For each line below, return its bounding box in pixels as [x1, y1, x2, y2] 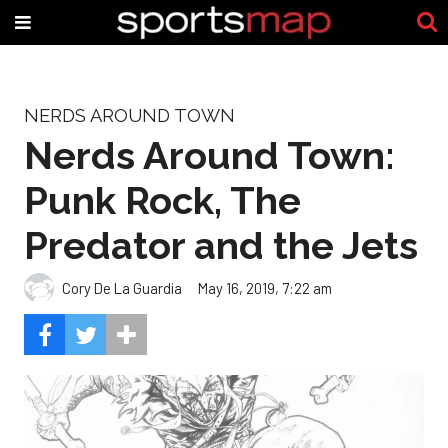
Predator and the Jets [24, 222, 418, 268]
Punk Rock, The [24, 177, 301, 223]
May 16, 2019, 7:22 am [198, 278, 332, 297]
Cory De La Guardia [62, 278, 182, 297]
